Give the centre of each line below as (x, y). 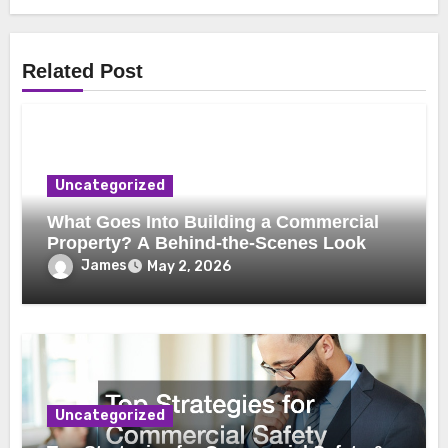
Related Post (83, 71)
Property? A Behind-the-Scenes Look (207, 243)
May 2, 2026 (189, 267)
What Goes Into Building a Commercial (213, 222)
